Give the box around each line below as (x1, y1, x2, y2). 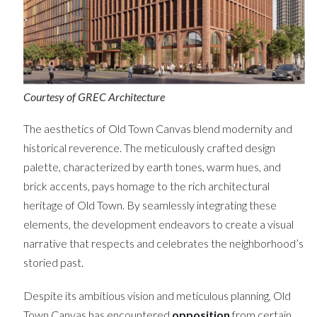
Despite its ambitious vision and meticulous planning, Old (23, 288, 291, 302)
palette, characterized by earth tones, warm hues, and (23, 159, 281, 173)
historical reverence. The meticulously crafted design (23, 140, 275, 154)
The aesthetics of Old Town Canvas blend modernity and (23, 121, 292, 135)
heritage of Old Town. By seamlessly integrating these (23, 197, 277, 212)
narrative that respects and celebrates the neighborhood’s (23, 236, 304, 250)
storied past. (23, 255, 83, 269)
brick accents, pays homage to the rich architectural (23, 178, 270, 192)
